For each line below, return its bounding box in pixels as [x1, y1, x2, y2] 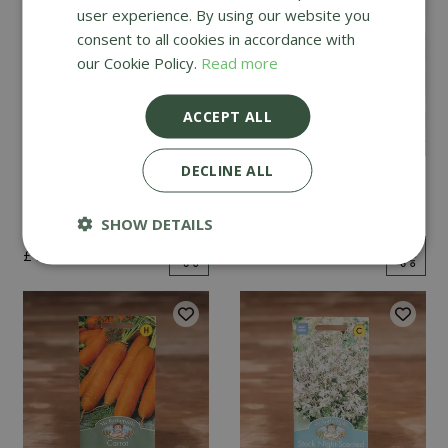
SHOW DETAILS [101, 213, 214, 233]
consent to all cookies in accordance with [77, 28, 356, 48]
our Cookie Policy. [77, 52, 202, 72]
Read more [201, 52, 279, 72]
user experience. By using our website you [77, 4, 371, 24]
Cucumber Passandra [247, 169, 417, 192]
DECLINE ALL [181, 160, 274, 179]
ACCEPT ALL [183, 106, 272, 125]
